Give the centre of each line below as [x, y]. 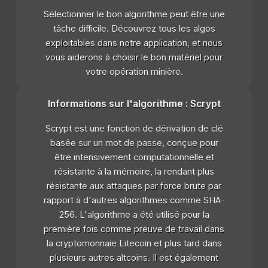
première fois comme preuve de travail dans [134, 229]
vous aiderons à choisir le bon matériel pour [134, 57]
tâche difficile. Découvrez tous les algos [134, 28]
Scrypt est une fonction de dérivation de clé [134, 128]
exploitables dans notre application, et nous [134, 43]
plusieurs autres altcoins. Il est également [134, 258]
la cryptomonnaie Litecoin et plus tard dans [134, 243]
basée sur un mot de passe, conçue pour [134, 143]
